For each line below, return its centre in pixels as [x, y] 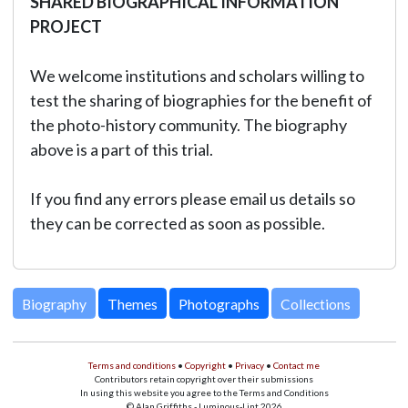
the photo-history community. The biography [188, 125]
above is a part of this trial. [121, 149]
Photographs [219, 303]
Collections [315, 303]
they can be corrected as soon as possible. [177, 223]
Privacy [250, 365]
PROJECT [66, 26]
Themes [132, 303]
